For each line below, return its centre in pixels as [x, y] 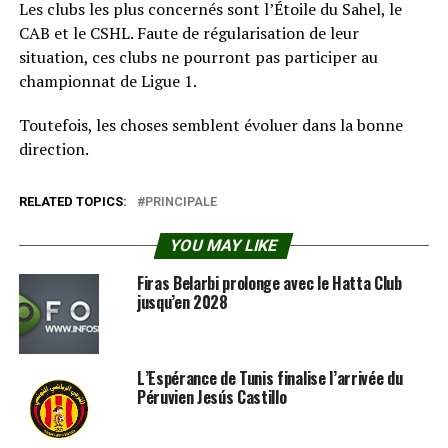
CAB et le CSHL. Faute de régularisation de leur [188, 32]
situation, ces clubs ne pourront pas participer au [198, 56]
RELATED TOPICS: [72, 201]
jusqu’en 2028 [182, 301]
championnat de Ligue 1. [107, 80]
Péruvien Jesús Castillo [211, 396]
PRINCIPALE [180, 201]
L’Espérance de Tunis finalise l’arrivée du [269, 377]
